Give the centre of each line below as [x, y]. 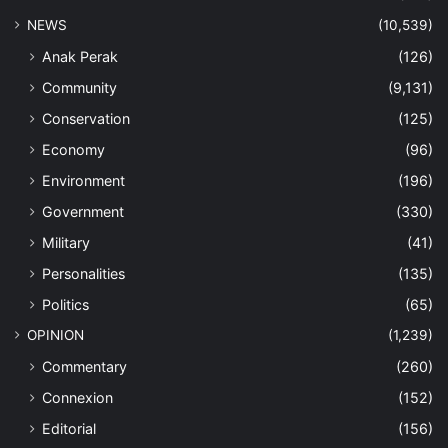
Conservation [86, 119]
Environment [83, 181]
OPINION [55, 335]
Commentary [84, 367]
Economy [73, 150]
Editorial [69, 429]
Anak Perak [80, 57]
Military [66, 243]
